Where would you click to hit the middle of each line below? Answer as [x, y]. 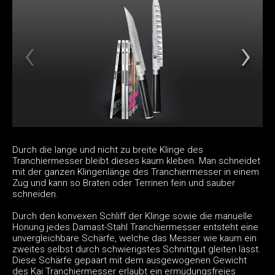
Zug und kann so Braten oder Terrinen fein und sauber [124, 183]
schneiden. [35, 194]
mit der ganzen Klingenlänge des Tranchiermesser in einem [136, 172]
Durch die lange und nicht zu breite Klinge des [108, 149]
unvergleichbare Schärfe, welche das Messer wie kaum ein [134, 238]
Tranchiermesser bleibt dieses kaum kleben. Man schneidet [136, 161]
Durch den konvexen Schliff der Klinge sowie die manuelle [132, 216]
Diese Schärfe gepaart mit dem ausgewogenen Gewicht [130, 260]
